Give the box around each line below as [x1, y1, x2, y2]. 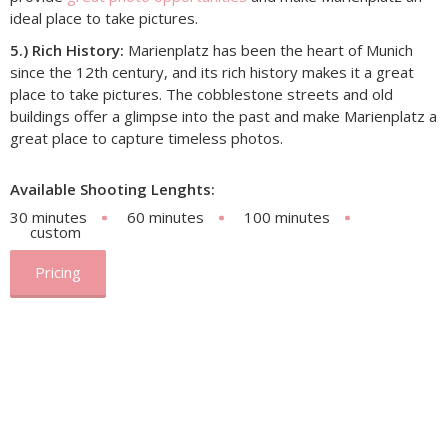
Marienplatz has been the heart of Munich [124, 40, 413, 60]
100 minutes [244, 207, 330, 227]
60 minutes [127, 207, 204, 227]
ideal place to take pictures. [10, 8, 198, 28]
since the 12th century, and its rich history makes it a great [10, 62, 414, 82]
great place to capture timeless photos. [10, 128, 283, 148]
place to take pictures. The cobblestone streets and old [10, 84, 393, 104]
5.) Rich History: [10, 40, 124, 60]
